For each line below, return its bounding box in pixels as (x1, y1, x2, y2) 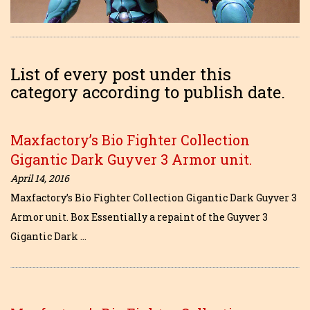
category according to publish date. (10, 81, 285, 104)
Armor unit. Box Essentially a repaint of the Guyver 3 (10, 210, 268, 224)
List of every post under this (10, 63, 231, 86)
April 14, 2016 (10, 172, 69, 185)
